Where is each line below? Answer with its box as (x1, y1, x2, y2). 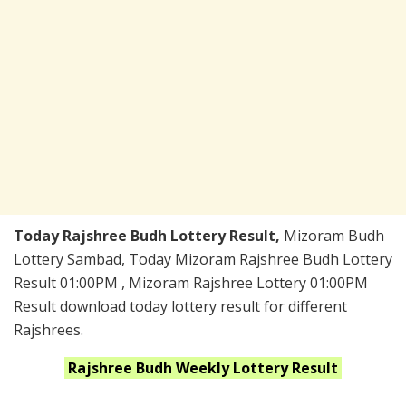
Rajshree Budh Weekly (68, 358, 233, 379)
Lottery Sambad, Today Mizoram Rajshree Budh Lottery (14, 249, 392, 270)
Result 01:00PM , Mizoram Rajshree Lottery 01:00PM (14, 273, 368, 294)
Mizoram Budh (284, 226, 384, 246)
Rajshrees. (14, 320, 83, 341)
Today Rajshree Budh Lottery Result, (14, 226, 284, 246)
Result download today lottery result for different (14, 296, 347, 317)
